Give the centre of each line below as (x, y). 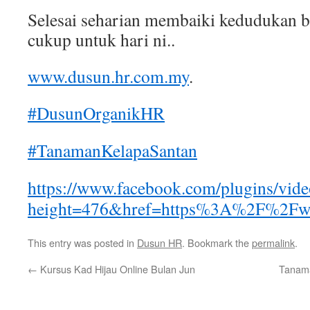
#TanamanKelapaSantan (112, 150)
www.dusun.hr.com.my (108, 76)
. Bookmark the (217, 243)
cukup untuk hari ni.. (101, 39)
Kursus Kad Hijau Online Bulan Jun (116, 269)
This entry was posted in (82, 243)
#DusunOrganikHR (96, 113)
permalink (273, 243)
